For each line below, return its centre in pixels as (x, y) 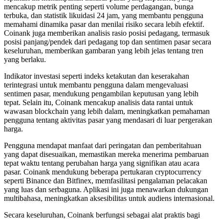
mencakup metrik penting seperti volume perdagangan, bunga (99, 6)
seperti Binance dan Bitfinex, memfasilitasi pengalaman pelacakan (106, 180)
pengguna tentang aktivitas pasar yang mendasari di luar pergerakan (108, 120)
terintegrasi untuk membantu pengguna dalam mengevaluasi (96, 85)
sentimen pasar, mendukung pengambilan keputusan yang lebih (101, 93)
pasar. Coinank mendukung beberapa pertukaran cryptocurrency (103, 172)
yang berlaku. (25, 59)
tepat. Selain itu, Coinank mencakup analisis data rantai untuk (99, 102)
